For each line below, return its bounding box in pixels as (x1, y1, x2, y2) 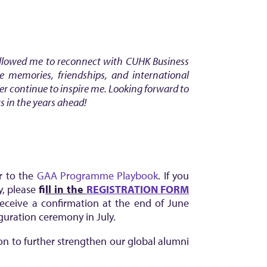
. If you (158, 169, 190, 182)
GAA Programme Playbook (36, 169, 159, 182)
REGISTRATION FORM (86, 182, 190, 196)
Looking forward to (108, 82, 190, 95)
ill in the (45, 182, 86, 196)
